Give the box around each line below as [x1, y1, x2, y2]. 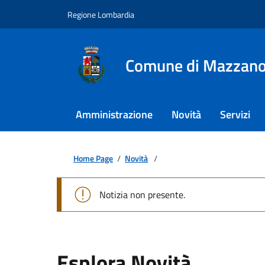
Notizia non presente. [99, 187, 185, 202]
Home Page [73, 151, 113, 165]
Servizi [220, 106, 250, 122]
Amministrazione [76, 106, 153, 122]
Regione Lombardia [67, 8, 134, 21]
